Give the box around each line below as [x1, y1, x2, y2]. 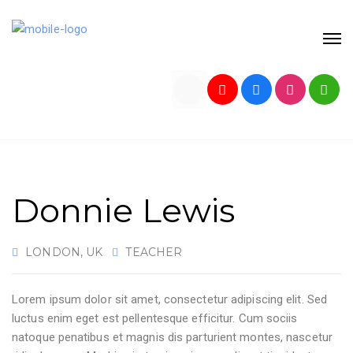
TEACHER [122, 245, 183, 259]
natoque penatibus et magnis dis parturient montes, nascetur [12, 330, 333, 344]
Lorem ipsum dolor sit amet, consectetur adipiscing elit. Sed [12, 292, 328, 307]
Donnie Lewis [12, 190, 236, 231]
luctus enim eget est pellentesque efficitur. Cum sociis [12, 311, 298, 325]
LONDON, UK [22, 245, 103, 259]
